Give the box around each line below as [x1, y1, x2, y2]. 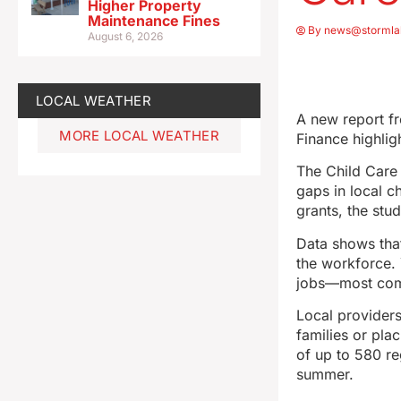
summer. [296, 364, 354, 383]
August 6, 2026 [88, 29, 164, 43]
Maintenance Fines [88, 11, 221, 30]
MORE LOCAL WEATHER [59, 126, 219, 144]
